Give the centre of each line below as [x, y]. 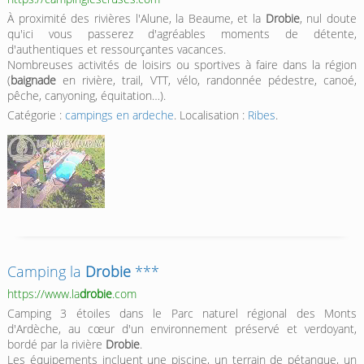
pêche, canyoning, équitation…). [86, 96]
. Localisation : [210, 115]
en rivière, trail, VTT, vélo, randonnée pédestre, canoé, [206, 80]
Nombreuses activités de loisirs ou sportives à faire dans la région [182, 65]
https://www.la [43, 294]
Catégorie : [36, 115]
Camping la [46, 272]
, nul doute [328, 19]
